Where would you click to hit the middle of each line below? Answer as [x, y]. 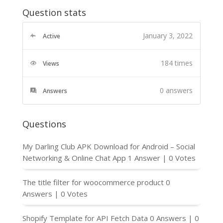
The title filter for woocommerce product [93, 182]
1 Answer [145, 158]
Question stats [54, 12]
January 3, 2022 [168, 35]
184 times [177, 63]
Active [51, 36]
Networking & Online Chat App [74, 158]
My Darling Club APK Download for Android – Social [109, 146]
